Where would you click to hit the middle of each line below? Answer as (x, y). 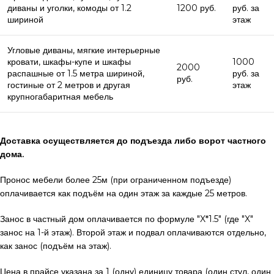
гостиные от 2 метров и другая (69, 85)
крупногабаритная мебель (60, 96)
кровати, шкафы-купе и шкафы (69, 61)
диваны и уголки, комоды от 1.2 (69, 8)
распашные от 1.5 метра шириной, (76, 73)
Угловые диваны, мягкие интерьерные (84, 50)
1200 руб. (196, 8)
